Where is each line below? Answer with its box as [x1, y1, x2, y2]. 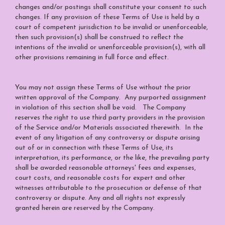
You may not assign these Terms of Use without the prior [15, 84, 191, 91]
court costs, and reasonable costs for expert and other [15, 174, 185, 182]
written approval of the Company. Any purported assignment [15, 94, 206, 101]
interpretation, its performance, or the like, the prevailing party [15, 154, 209, 162]
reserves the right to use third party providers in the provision [15, 114, 205, 122]
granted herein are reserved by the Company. [15, 204, 157, 212]
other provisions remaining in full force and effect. [15, 54, 171, 61]
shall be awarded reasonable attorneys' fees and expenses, [15, 164, 196, 172]
